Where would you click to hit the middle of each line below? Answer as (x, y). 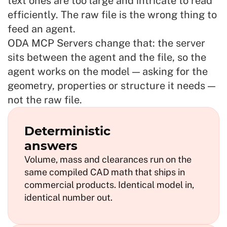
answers (51, 146)
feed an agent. (42, 29)
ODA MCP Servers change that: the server (106, 43)
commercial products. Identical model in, (109, 185)
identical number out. (68, 197)
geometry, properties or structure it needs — (111, 86)
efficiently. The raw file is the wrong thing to (112, 15)
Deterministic (67, 131)
